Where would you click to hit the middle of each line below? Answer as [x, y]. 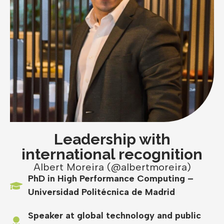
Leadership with [112, 139]
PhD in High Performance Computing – [111, 179]
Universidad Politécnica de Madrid [102, 192]
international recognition [112, 154]
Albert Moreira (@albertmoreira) [112, 167]
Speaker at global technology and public [115, 216]
